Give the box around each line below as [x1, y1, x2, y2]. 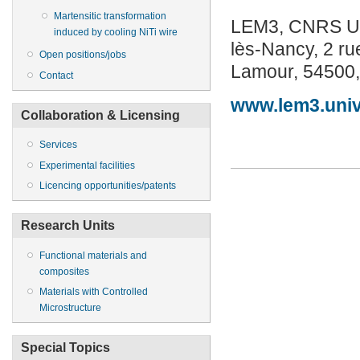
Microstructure [39, 301, 101, 313]
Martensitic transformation [54, 10, 166, 22]
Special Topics [21, 340, 110, 354]
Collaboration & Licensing [21, 108, 180, 122]
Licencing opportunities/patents [39, 179, 176, 191]
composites [39, 265, 89, 277]
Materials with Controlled [39, 285, 148, 297]
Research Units [21, 218, 115, 232]
